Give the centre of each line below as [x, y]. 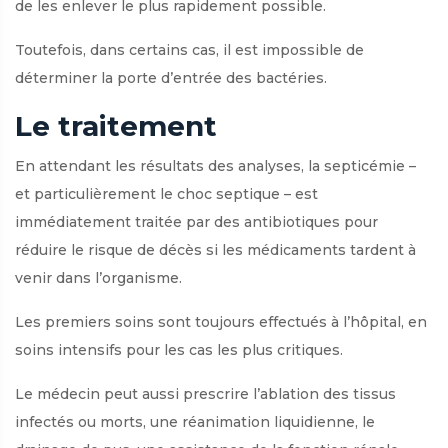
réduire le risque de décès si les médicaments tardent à [215, 249]
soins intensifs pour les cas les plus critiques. [179, 349]
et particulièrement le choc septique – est [166, 193]
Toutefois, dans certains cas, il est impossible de [189, 49]
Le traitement [116, 125]
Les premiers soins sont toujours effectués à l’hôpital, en [221, 321]
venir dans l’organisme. [98, 277]
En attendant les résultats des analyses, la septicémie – [215, 165]
